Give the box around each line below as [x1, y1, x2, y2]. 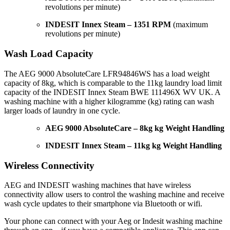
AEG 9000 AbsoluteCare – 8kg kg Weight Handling [45, 123, 224, 132]
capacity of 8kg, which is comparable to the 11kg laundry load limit [4, 78, 222, 87]
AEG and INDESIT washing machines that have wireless [4, 181, 191, 190]
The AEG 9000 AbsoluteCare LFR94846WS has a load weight [4, 69, 209, 78]
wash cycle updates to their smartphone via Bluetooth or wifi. [4, 199, 202, 208]
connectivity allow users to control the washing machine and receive [4, 190, 224, 199]
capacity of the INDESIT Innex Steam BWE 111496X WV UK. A [4, 87, 220, 97]
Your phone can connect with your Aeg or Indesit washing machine [4, 217, 222, 226]
